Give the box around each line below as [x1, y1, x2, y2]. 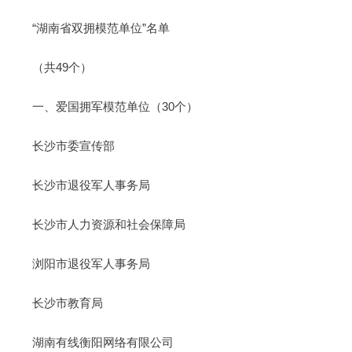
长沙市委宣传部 [31, 138, 115, 152]
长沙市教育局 [31, 295, 103, 310]
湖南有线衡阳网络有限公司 [31, 335, 174, 349]
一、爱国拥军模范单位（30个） [31, 99, 198, 113]
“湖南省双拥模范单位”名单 [31, 20, 170, 35]
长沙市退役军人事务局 [31, 178, 150, 192]
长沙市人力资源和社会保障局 [31, 217, 185, 231]
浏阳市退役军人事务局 [31, 256, 150, 270]
